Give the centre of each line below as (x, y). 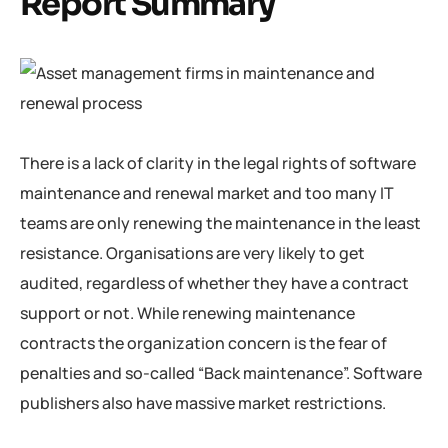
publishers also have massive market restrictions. (203, 402)
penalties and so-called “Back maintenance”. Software (221, 372)
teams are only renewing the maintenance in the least (220, 222)
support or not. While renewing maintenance (187, 312)
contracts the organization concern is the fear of (203, 342)
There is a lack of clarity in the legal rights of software (218, 162)
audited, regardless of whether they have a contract (214, 282)
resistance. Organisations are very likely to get (192, 252)
